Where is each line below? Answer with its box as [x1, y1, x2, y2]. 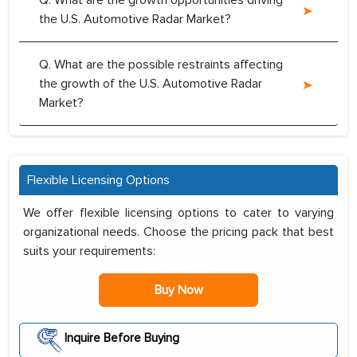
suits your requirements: [23, 243, 155, 260]
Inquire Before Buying [61, 331, 179, 346]
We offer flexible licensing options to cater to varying [23, 205, 334, 222]
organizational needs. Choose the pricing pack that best [23, 224, 334, 241]
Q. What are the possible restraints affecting [39, 57, 283, 73]
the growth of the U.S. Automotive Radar [39, 76, 262, 92]
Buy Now [154, 282, 203, 299]
